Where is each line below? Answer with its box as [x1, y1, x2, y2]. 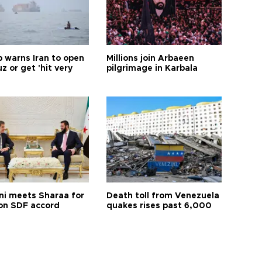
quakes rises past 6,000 [106, 201, 212, 210]
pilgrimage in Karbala [106, 64, 198, 73]
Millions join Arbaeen [106, 54, 195, 63]
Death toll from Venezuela [106, 191, 220, 200]
